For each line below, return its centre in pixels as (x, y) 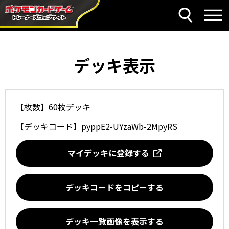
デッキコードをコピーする (114, 187)
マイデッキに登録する (110, 153)
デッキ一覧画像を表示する (114, 221)
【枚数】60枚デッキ (53, 107)
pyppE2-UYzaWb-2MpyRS (129, 126)
